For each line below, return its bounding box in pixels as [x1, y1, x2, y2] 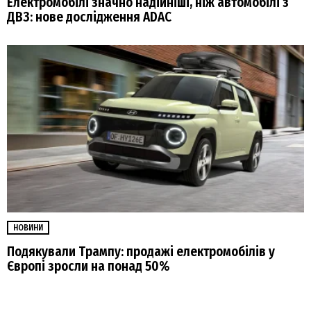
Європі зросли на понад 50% [7, 258, 170, 275]
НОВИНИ [13, 222, 43, 233]
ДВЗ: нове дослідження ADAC [7, 8, 171, 25]
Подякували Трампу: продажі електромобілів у [7, 244, 275, 260]
